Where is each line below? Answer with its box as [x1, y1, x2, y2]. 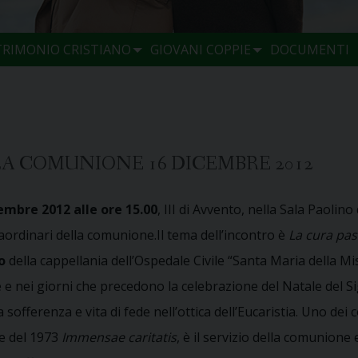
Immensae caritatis [62, 328, 177, 346]
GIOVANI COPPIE [149, 40, 251, 58]
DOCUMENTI [269, 40, 349, 58]
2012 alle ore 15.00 [38, 200, 157, 218]
